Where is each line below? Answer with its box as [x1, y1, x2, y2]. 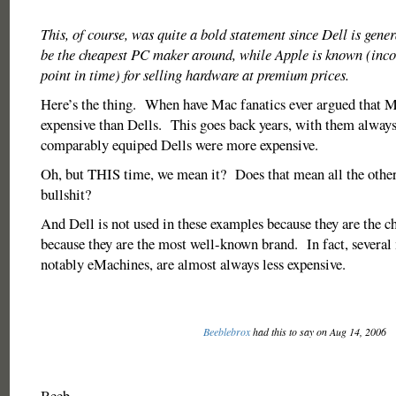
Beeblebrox [202, 324, 250, 339]
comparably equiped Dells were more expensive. [40, 134, 318, 155]
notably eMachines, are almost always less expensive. [40, 254, 346, 274]
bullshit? [40, 184, 91, 204]
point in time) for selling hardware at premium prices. [40, 65, 349, 85]
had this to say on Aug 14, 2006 [249, 324, 389, 339]
